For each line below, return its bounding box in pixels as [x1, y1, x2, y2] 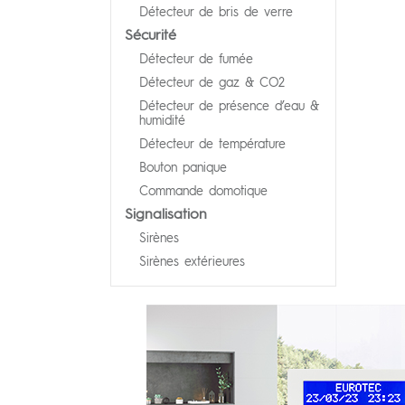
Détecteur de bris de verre [139, 3, 293, 19]
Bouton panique [139, 158, 227, 174]
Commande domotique [139, 182, 268, 198]
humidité [139, 111, 185, 127]
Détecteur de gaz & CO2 [139, 73, 285, 89]
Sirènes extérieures [139, 252, 245, 268]
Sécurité [125, 24, 176, 43]
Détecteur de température [139, 135, 286, 151]
